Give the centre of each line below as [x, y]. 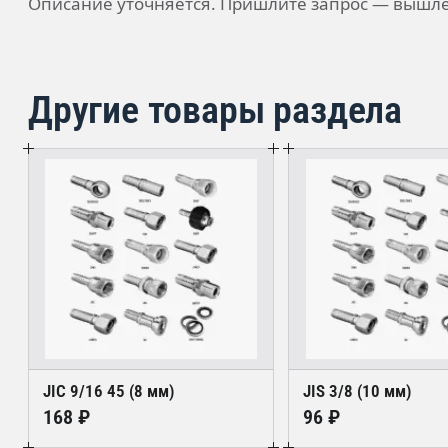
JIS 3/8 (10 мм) [357, 391]
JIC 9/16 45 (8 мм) [108, 391]
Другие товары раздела [215, 110]
